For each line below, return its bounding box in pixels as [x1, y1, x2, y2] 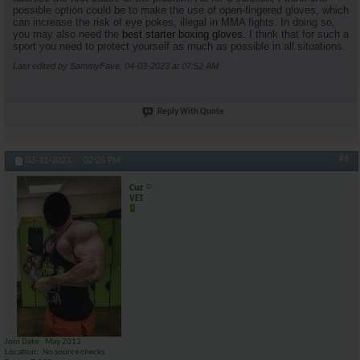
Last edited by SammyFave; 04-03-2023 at [13, 60, 182, 71]
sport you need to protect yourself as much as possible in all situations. [13, 39, 346, 52]
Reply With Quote [157, 107, 224, 117]
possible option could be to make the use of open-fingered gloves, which [13, 3, 349, 16]
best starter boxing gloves [122, 27, 243, 40]
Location [5, 348, 36, 357]
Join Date [5, 337, 39, 346]
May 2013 [45, 337, 81, 346]
